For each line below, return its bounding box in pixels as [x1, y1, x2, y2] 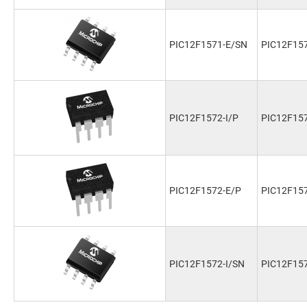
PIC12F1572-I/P [169, 112, 238, 123]
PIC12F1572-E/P [169, 185, 241, 196]
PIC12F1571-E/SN [169, 39, 247, 50]
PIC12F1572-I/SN [169, 258, 245, 269]
